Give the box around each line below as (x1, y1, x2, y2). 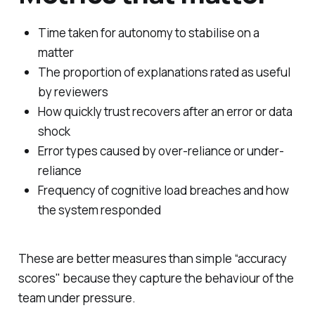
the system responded (37, 201, 161, 218)
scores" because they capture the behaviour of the (18, 269, 294, 286)
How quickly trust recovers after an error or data (37, 103, 292, 120)
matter (37, 44, 74, 60)
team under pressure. (18, 289, 136, 306)
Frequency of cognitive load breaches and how (37, 181, 289, 198)
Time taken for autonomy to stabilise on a (37, 24, 259, 41)
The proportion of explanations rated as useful (37, 63, 290, 80)
